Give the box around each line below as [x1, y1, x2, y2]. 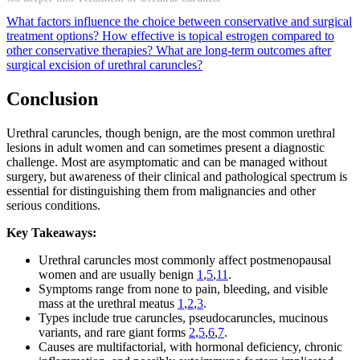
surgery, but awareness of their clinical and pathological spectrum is [6, 170, 347, 184]
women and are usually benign [39, 268, 197, 282]
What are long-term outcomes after [156, 43, 331, 58]
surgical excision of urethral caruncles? [6, 58, 202, 72]
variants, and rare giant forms [39, 325, 189, 340]
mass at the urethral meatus [39, 297, 178, 311]
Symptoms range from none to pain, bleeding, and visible [39, 282, 328, 297]
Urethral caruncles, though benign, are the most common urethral [6, 126, 335, 141]
